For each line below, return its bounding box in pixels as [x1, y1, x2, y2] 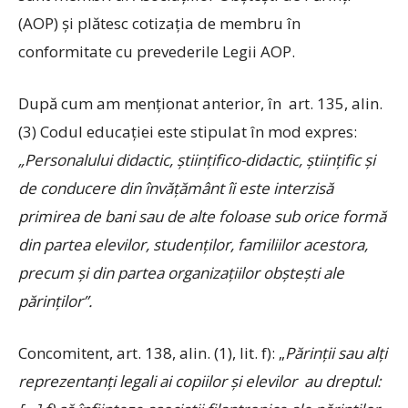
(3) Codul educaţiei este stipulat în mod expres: [18, 121, 357, 142]
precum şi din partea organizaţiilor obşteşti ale [18, 262, 344, 283]
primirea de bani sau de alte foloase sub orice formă [18, 206, 386, 227]
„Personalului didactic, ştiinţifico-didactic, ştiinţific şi [18, 149, 375, 170]
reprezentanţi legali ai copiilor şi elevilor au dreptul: [18, 371, 381, 392]
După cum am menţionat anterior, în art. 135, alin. [18, 93, 382, 114]
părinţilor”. [18, 291, 92, 311]
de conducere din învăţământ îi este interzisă [18, 178, 333, 199]
